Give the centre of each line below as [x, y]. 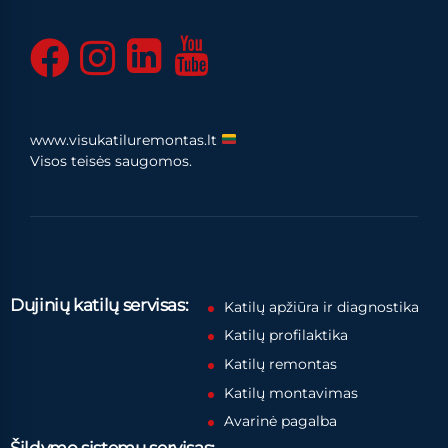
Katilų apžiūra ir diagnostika [321, 306]
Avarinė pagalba [280, 421]
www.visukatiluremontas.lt [125, 139]
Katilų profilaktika [285, 335]
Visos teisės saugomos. [111, 160]
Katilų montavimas [290, 392]
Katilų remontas [280, 363]
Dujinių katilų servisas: [99, 304]
